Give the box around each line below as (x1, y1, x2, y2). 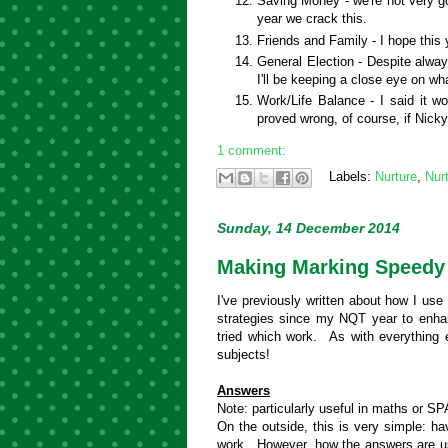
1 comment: (217, 143, 286, 159)
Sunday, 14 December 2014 (217, 219, 400, 236)
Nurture (375, 168, 417, 184)
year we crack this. (257, 11, 367, 27)
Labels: (329, 168, 375, 184)
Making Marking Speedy (217, 255, 445, 278)
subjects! (217, 346, 274, 362)
